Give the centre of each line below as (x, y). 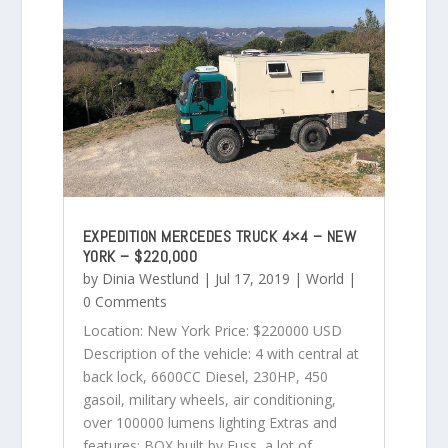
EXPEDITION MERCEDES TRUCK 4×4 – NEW (219, 236)
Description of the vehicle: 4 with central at (220, 353)
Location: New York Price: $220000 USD (212, 330)
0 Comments (124, 301)
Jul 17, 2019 (252, 278)
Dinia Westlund (150, 278)
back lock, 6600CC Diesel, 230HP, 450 (205, 376)
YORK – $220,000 (140, 256)
